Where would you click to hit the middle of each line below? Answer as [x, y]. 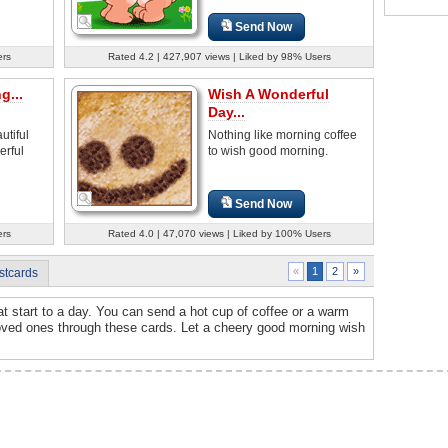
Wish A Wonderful [268, 93]
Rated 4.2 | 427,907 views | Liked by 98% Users [219, 56]
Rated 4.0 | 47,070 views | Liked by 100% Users [219, 233]
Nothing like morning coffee [282, 134]
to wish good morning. [268, 150]
